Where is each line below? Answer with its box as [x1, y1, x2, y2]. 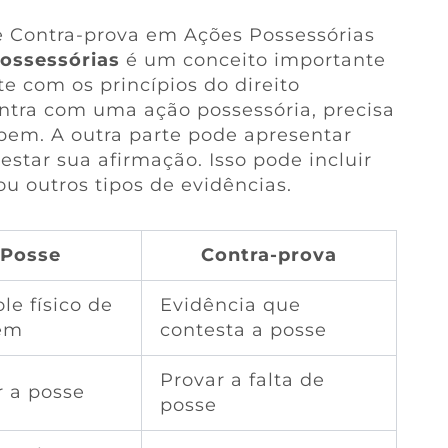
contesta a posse [159, 318, 327, 341]
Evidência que [159, 293, 301, 316]
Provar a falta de [159, 368, 325, 391]
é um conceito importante [119, 49, 386, 72]
